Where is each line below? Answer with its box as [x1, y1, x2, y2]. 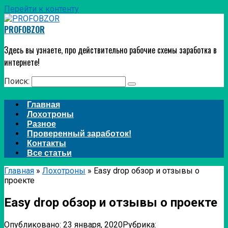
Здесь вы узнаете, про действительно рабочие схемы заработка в [4, 44, 217, 56]
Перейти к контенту [4, 4, 79, 14]
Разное [26, 120, 56, 128]
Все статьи [26, 149, 72, 157]
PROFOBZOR [4, 23, 45, 36]
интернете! [4, 56, 40, 68]
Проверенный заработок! [26, 129, 131, 138]
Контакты [26, 139, 66, 148]
